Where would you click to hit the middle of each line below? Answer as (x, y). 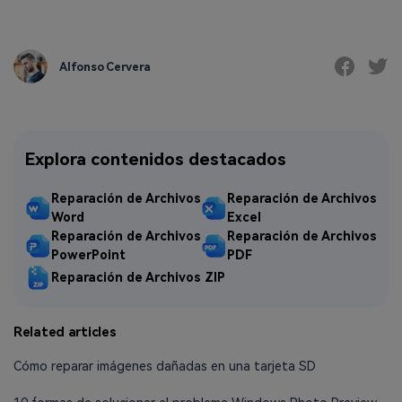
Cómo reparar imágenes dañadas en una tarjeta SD (165, 367)
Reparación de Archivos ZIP (138, 277)
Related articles (65, 333)
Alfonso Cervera (105, 66)
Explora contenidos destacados (155, 159)
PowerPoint (88, 255)
